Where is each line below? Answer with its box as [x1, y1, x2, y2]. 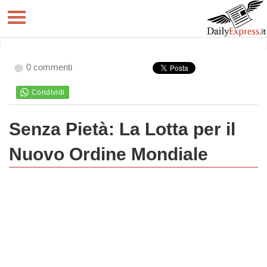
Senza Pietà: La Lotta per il [9, 119, 235, 139]
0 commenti [26, 62, 72, 72]
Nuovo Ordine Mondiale [9, 144, 208, 164]
